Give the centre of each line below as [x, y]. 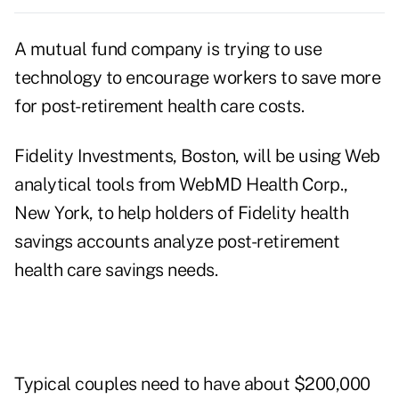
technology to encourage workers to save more [197, 78]
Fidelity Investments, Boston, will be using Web [197, 156]
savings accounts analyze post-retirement [177, 242]
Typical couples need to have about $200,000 [192, 384]
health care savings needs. [116, 270]
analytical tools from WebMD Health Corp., [181, 185]
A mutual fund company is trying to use [168, 49]
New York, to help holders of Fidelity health [181, 213]
